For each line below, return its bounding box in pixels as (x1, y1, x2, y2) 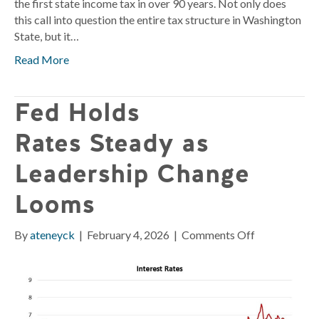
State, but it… (14, 28, 79, 43)
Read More (14, 52, 69, 66)
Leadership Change (14, 156, 249, 190)
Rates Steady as (14, 125, 209, 159)
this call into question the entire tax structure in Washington (14, 12, 301, 26)
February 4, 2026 (87, 227, 169, 241)
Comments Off (182, 227, 255, 241)
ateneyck (30, 227, 75, 241)
